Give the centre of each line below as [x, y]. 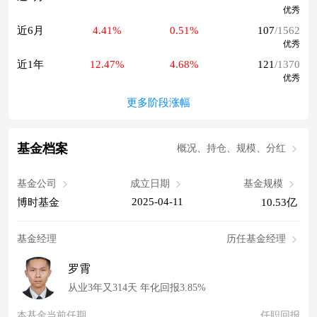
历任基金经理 [256, 239]
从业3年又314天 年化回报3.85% [137, 288]
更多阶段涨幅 [158, 103]
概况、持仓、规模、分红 [231, 149]
